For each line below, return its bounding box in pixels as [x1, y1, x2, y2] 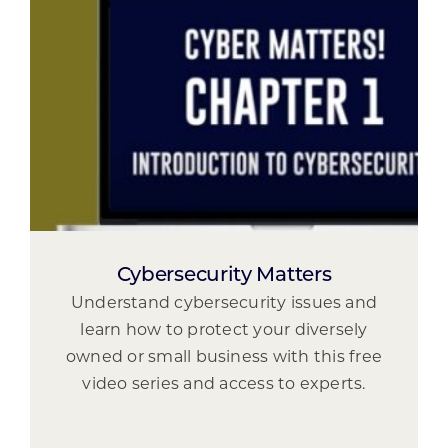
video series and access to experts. [82, 376, 366, 393]
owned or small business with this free [65, 349, 383, 366]
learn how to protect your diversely [80, 322, 368, 339]
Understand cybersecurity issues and [70, 295, 378, 312]
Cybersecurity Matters [116, 265, 332, 286]
